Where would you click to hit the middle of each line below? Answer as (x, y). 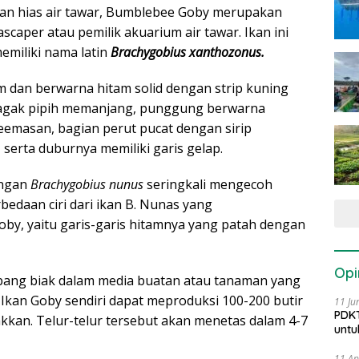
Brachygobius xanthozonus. (188, 52)
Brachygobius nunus (89, 185)
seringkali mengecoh (210, 185)
